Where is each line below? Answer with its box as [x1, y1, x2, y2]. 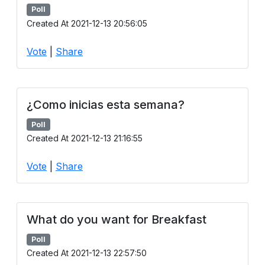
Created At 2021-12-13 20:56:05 [27, 18, 147, 28]
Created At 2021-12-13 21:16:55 [27, 132, 143, 143]
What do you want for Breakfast [27, 212, 206, 227]
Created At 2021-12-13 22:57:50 [27, 247, 147, 258]
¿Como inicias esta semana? [27, 97, 185, 112]
